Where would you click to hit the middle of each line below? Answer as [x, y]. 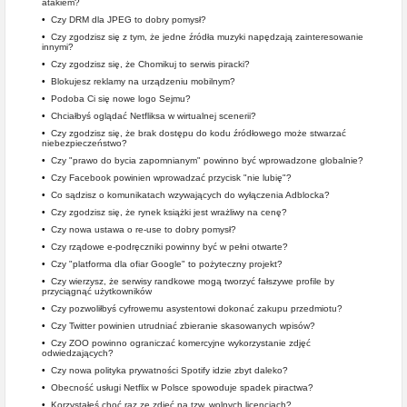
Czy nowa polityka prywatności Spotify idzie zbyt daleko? [169, 370]
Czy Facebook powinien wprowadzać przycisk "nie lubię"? [171, 178]
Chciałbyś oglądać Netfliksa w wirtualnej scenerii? [154, 116]
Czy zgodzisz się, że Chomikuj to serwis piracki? [150, 64]
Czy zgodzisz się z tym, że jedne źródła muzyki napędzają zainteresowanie [207, 37]
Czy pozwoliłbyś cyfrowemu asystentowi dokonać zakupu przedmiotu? [197, 308]
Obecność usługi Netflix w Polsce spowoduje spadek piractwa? [182, 387]
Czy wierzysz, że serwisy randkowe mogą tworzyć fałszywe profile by [193, 281]
